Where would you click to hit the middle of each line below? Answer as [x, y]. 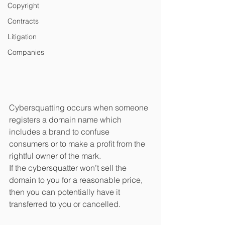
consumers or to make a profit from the [78, 143]
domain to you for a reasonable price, [77, 180]
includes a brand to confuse [60, 131]
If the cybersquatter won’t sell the [69, 167]
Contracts [23, 21]
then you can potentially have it [66, 192]
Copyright [23, 6]
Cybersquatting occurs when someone [80, 107]
